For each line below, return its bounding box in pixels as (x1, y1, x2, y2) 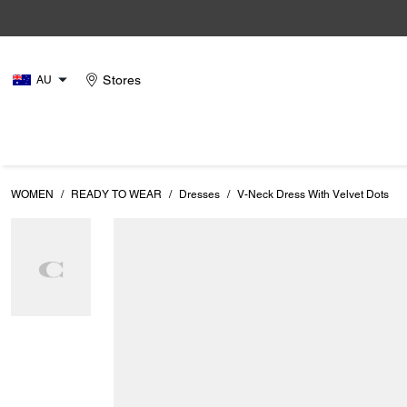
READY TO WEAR (71, 188, 162, 201)
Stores (103, 73, 142, 87)
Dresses (179, 188, 220, 201)
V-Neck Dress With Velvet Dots (237, 188, 389, 201)
